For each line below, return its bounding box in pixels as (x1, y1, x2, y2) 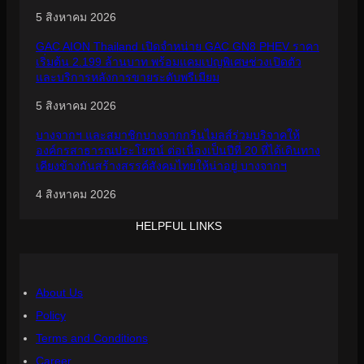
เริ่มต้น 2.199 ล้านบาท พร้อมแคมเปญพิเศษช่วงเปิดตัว (36, 54, 301, 68)
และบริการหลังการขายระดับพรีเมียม (36, 70, 219, 84)
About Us (36, 285, 83, 299)
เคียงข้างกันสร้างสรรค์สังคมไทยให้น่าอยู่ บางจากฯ (36, 158, 287, 172)
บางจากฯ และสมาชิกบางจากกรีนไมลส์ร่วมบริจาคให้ (36, 128, 300, 141)
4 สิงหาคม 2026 (36, 187, 116, 201)
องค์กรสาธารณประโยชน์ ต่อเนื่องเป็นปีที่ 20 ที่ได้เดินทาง (36, 143, 320, 157)
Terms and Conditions (36, 331, 148, 344)
